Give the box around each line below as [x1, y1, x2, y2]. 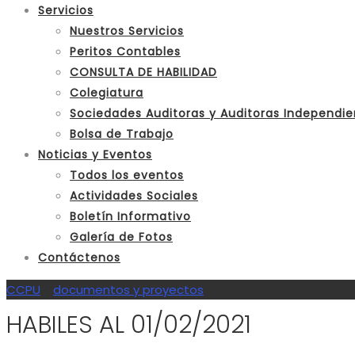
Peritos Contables [70, 44, 181, 60]
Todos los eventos [70, 167, 184, 184]
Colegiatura [70, 85, 143, 101]
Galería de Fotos [70, 229, 173, 246]
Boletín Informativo [70, 208, 191, 225]
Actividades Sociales [70, 188, 198, 204]
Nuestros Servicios [70, 23, 184, 40]
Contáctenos [38, 250, 120, 266]
